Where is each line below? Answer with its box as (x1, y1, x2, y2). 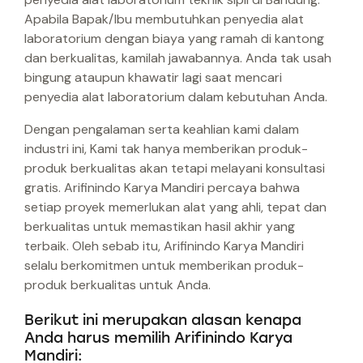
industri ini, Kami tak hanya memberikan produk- (24, 140, 308, 158)
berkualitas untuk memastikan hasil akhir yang (24, 218, 295, 236)
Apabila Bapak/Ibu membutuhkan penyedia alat (24, 11, 304, 28)
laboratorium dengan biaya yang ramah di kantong (24, 30, 324, 48)
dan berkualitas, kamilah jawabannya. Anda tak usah (24, 49, 331, 67)
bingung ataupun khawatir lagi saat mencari (24, 69, 282, 87)
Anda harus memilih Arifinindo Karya (24, 329, 293, 348)
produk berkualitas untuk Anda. (24, 276, 214, 294)
